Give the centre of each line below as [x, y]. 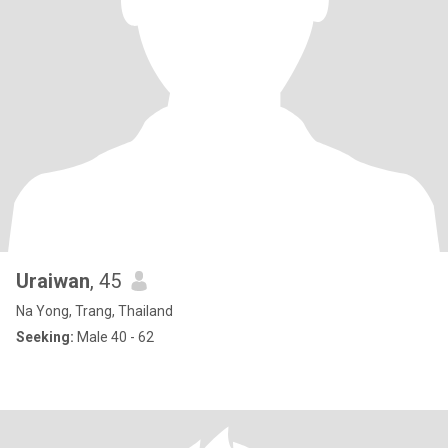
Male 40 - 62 [114, 337]
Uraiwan [53, 281]
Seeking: [45, 337]
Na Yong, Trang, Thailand [94, 311]
